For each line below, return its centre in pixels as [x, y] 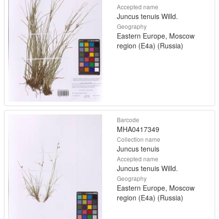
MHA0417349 [138, 129]
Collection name [139, 139]
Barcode [128, 119]
